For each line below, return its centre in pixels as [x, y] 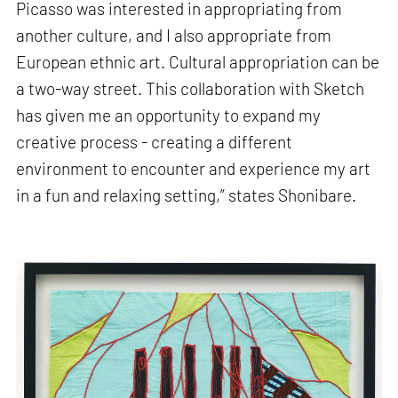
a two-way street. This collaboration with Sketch [191, 89]
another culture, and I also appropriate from [174, 36]
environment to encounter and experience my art [194, 169]
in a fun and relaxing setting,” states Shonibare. [187, 195]
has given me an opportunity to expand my [169, 115]
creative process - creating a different [155, 142]
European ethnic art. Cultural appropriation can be [198, 62]
